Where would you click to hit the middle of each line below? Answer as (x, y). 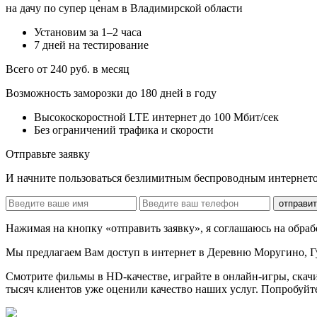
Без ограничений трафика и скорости (124, 129)
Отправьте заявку (48, 154)
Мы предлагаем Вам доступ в (79, 252)
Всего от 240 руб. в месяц (68, 69)
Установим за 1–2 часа (88, 32)
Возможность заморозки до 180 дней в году (111, 93)
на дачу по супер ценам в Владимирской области (124, 8)
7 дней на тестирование (91, 45)
